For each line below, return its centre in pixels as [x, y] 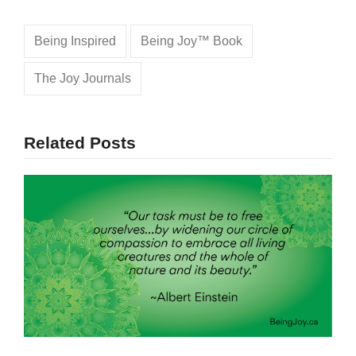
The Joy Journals [83, 79]
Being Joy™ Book [192, 41]
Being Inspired [75, 41]
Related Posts [80, 143]
